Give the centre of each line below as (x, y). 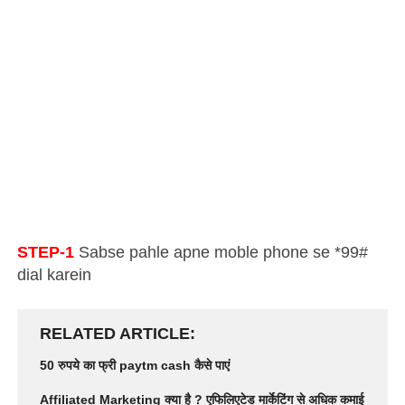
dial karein (55, 275)
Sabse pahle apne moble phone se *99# (221, 253)
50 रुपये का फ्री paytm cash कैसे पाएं (135, 366)
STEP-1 (46, 253)
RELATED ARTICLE (115, 334)
